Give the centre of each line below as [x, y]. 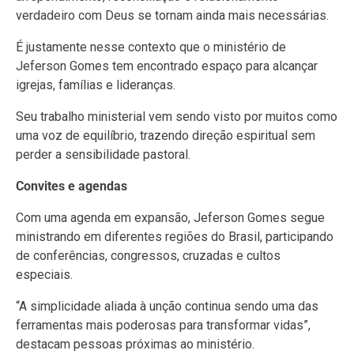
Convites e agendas [72, 186]
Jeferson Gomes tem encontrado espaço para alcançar [167, 66]
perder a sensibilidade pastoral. [103, 154]
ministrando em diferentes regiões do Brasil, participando [175, 236]
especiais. [44, 274]
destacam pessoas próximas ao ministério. [135, 344]
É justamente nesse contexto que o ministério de [151, 47]
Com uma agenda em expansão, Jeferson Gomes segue [170, 217]
